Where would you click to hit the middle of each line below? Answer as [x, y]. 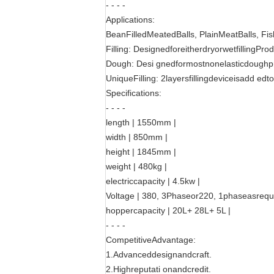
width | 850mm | [137, 137]
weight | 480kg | [136, 166]
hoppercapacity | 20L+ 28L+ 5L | [168, 210]
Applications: [130, 20]
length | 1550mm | [141, 122]
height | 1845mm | [141, 152]
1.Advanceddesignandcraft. [159, 254]
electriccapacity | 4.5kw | [153, 181]
